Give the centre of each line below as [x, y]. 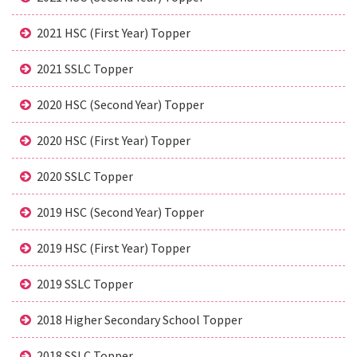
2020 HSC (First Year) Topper [113, 141]
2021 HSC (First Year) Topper [113, 33]
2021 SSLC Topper [84, 69]
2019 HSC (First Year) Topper [113, 248]
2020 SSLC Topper [84, 177]
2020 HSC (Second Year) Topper [120, 105]
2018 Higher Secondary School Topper [139, 320]
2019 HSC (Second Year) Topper [120, 212]
